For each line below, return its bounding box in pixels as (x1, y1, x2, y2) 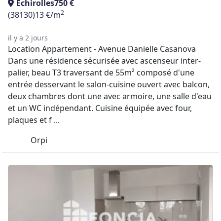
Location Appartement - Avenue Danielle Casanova (8, 43, 196, 54)
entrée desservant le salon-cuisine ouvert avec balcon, (8, 79, 210, 90)
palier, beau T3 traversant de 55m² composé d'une (8, 67, 194, 78)
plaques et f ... (8, 114, 60, 125)
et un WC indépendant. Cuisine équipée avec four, (8, 103, 192, 113)
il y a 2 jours (8, 33, 48, 42)
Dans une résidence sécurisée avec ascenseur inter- (8, 55, 201, 66)
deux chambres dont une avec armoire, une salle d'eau (8, 91, 212, 102)
